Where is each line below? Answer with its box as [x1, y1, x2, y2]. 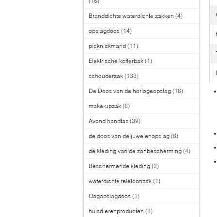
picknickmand [89, 42, 126, 49]
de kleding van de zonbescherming [89, 147, 182, 155]
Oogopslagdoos [89, 192, 131, 200]
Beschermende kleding [89, 162, 150, 170]
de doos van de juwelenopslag [89, 132, 170, 139]
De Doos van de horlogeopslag [89, 87, 171, 94]
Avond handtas [89, 117, 128, 124]
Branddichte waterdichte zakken [89, 12, 174, 19]
